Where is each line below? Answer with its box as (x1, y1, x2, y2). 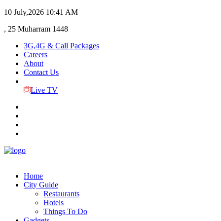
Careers (24, 50, 47, 59)
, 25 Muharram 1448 (4, 25, 68, 33)
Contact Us (24, 68, 59, 76)
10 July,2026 (4, 8, 44, 16)
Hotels (43, 198, 64, 207)
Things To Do (43, 207, 87, 216)
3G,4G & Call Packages (24, 41, 99, 50)
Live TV (30, 86, 58, 94)
